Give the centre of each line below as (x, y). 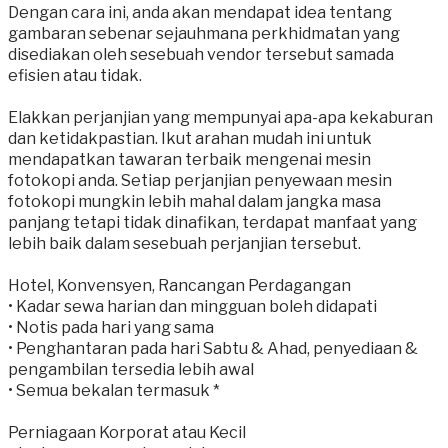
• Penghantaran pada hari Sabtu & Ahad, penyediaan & (213, 349)
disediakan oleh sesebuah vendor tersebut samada (201, 55)
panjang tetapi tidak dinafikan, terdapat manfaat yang (212, 223)
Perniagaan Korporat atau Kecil (127, 433)
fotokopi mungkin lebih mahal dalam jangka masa (194, 202)
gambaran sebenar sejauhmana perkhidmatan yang (204, 34)
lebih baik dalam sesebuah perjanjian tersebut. (186, 244)
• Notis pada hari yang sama (111, 328)
